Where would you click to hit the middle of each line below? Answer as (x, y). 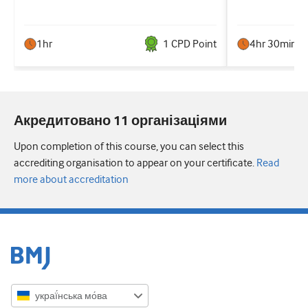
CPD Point (193, 44)
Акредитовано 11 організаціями (120, 122)
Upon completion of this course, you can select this (129, 147)
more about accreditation (71, 180)
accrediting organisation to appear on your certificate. (134, 163)
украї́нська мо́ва (71, 296)
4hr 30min (273, 44)
